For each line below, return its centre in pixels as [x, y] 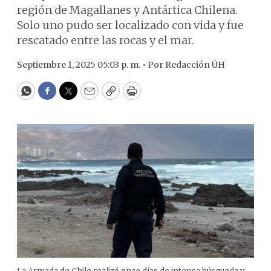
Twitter [88, 96]
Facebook [72, 96]
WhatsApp [54, 96]
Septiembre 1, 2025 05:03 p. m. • [82, 65]
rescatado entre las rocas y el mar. [106, 40]
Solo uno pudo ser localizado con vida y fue [130, 25]
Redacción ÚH [195, 65]
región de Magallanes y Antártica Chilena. [127, 10]
